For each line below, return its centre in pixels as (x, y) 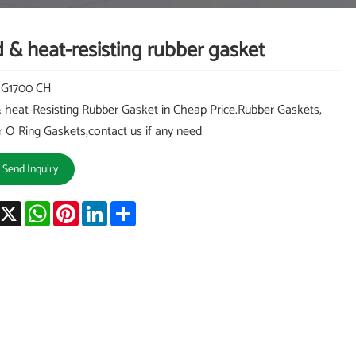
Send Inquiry (30, 169)
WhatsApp (77, 207)
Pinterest (101, 207)
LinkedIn (129, 207)
